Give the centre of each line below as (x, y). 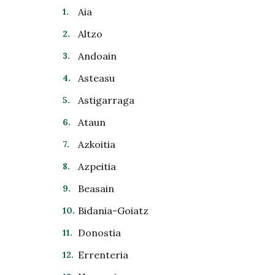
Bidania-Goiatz (113, 211)
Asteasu (96, 78)
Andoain (97, 56)
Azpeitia (97, 166)
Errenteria (103, 255)
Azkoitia (97, 144)
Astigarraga (106, 100)
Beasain (96, 188)
